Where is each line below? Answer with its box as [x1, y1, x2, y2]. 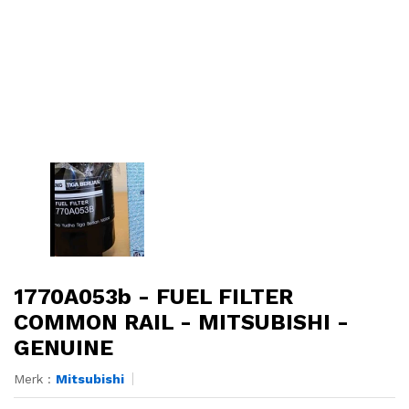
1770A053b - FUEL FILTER [14, 284, 293, 310]
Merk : [14, 372, 56, 387]
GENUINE [14, 335, 113, 362]
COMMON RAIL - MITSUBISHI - [14, 309, 349, 336]
